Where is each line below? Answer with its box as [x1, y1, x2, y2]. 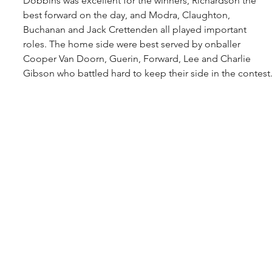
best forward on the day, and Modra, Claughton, [23, 8, 233, 21]
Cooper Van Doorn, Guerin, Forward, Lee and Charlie [23, 52, 253, 64]
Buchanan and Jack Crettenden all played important [23, 23, 249, 35]
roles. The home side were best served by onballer [23, 38, 243, 50]
